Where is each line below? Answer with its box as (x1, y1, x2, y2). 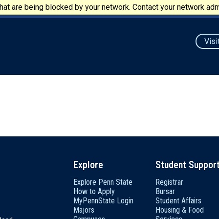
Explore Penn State (73, 177, 132, 187)
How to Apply (73, 187, 115, 196)
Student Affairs (155, 196, 201, 205)
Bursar (155, 187, 175, 196)
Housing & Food (155, 205, 204, 215)
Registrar (155, 177, 183, 187)
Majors (73, 205, 94, 215)
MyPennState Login (73, 196, 133, 205)
